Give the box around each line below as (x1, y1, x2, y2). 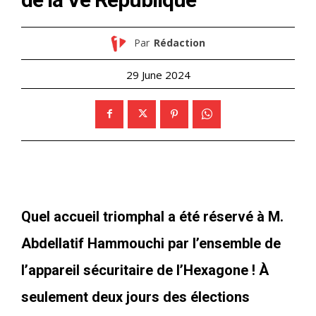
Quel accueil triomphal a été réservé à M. (21, 207, 284, 225)
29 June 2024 (126, 67, 190, 82)
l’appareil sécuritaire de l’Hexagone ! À (21, 261, 269, 279)
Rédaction (153, 36, 205, 50)
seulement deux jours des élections (21, 288, 250, 305)
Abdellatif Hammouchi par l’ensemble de (21, 234, 281, 252)
